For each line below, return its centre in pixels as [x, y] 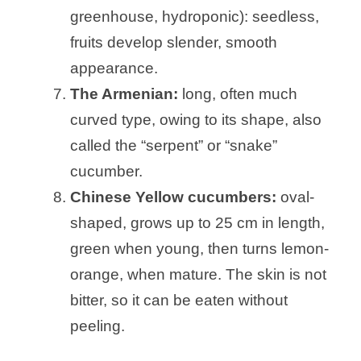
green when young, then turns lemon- [199, 249]
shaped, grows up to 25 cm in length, [197, 223]
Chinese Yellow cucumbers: [173, 197]
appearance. [114, 68]
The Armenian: [126, 94]
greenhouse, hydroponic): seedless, [195, 17]
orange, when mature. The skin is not [198, 275]
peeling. [98, 326]
